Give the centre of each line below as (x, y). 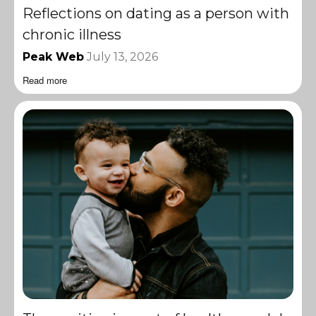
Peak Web (53, 56)
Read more (45, 80)
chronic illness (72, 34)
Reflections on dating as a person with (156, 13)
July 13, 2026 (122, 56)
